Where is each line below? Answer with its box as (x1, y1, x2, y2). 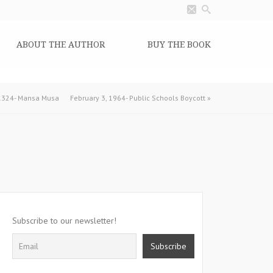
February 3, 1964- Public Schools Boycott (70, 93, 205, 102)
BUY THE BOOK (147, 38, 211, 50)
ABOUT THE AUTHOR (16, 38, 105, 50)
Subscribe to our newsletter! (12, 215, 116, 226)
